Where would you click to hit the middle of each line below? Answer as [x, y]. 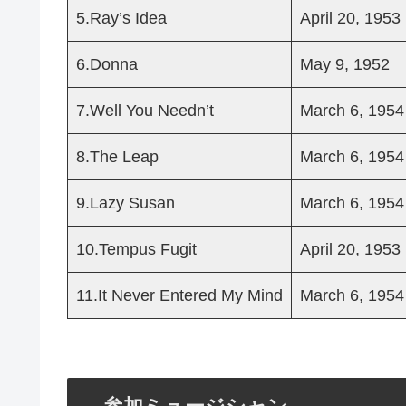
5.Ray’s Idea [121, 19]
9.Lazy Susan [126, 203]
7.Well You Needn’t [145, 111]
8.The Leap [117, 157]
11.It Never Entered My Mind [179, 296]
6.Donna [107, 65]
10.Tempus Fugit [136, 250]
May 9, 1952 [345, 65]
